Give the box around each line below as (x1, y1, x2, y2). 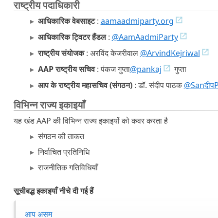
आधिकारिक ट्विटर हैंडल (37, 32, 106, 42)
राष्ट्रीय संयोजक (37, 48, 84, 58)
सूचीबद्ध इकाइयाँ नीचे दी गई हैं (14, 185, 93, 196)
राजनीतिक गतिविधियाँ (37, 162, 98, 173)
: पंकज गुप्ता (94, 64, 130, 74)
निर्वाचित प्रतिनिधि (37, 146, 90, 157)
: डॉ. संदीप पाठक (132, 80, 184, 91)
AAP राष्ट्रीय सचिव (37, 64, 95, 74)
